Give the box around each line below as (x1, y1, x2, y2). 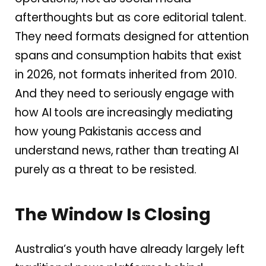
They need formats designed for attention (15, 28, 249, 45)
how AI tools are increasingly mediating (15, 104, 233, 121)
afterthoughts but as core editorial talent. (15, 9, 246, 26)
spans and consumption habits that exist (15, 47, 242, 64)
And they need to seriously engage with (15, 85, 235, 102)
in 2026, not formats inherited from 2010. (15, 66, 237, 83)
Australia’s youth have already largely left (15, 240, 245, 257)
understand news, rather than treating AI (15, 142, 239, 159)
